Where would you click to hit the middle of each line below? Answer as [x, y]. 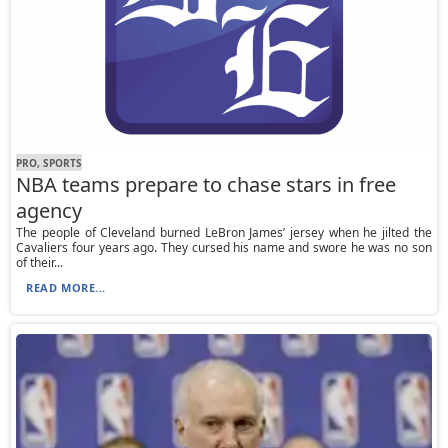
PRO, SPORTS [49, 162]
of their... [40, 263]
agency [49, 211]
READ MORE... [66, 288]
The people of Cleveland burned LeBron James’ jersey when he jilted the [224, 233]
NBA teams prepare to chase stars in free [206, 185]
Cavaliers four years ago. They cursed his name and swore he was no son [224, 248]
